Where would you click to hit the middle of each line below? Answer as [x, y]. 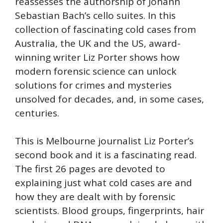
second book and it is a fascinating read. [106, 155]
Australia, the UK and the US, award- [98, 43]
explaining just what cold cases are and [104, 183]
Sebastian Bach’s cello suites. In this [95, 15]
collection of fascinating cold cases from [106, 29]
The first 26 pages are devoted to [90, 169]
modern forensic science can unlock [96, 71]
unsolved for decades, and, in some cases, [110, 99]
